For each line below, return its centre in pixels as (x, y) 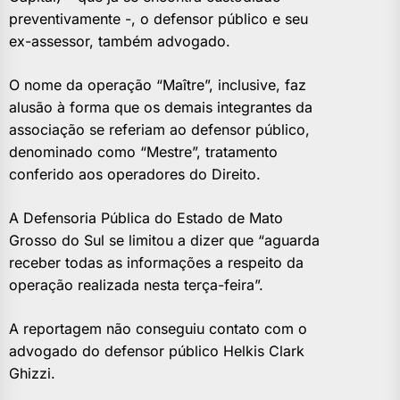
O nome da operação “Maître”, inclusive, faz (158, 84)
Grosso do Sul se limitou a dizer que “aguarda (164, 240)
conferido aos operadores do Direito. (135, 174)
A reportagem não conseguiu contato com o (158, 328)
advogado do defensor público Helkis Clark (157, 350)
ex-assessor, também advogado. (120, 41)
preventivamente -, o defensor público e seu (158, 18)
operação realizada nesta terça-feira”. (136, 284)
